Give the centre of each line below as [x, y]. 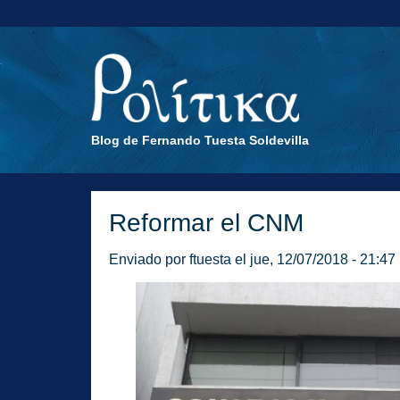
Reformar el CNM [206, 223]
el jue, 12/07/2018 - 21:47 [313, 259]
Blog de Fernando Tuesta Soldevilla [200, 140]
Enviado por [149, 259]
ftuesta [210, 259]
